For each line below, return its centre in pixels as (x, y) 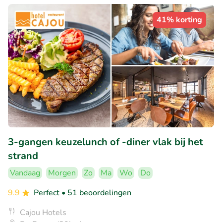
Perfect (48, 193)
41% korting (179, 20)
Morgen (62, 173)
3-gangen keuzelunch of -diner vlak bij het (106, 142)
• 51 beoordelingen (96, 193)
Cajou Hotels (43, 213)
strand (23, 156)
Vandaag (25, 173)
